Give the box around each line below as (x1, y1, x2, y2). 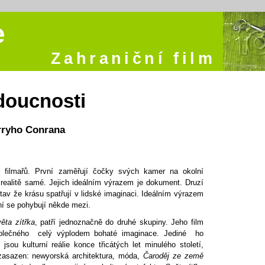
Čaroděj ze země (143, 251, 204, 260)
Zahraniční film (51, 50, 215, 67)
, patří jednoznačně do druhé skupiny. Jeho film (34, 218, 204, 227)
